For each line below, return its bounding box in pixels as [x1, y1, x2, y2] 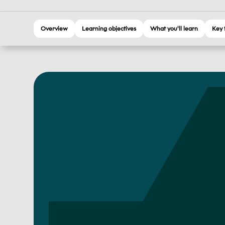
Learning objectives [82, 25, 136, 32]
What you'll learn [150, 25, 198, 32]
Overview [41, 25, 68, 32]
